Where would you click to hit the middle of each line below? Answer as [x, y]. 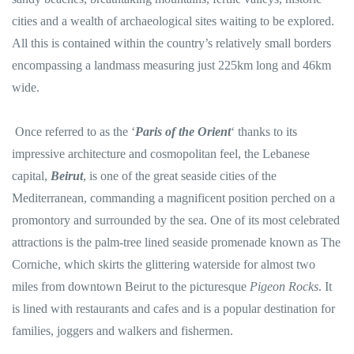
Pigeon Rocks [284, 287]
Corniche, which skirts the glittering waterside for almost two [164, 265]
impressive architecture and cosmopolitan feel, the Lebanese [161, 154]
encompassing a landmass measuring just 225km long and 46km [171, 66]
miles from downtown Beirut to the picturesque [131, 287]
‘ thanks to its [264, 132]
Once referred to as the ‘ [73, 132]
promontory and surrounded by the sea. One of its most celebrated [176, 220]
